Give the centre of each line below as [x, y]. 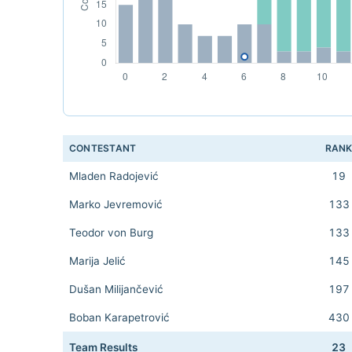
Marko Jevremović [116, 204]
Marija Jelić [97, 261]
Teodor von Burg [111, 233]
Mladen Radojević [114, 176]
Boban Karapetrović [119, 317]
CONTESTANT [103, 148]
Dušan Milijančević [116, 289]
